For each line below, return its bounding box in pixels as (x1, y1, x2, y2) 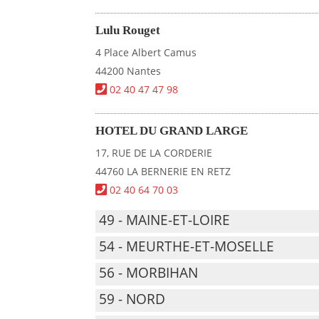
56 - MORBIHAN (99, 263, 199, 282)
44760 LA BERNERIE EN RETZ (95, 164, 231, 178)
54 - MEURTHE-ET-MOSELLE (99, 237, 275, 256)
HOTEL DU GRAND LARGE (95, 124, 249, 137)
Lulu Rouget (95, 23, 161, 37)
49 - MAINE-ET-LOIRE (99, 211, 231, 229)
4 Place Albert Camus (95, 46, 197, 59)
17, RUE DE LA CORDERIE (95, 146, 213, 159)
